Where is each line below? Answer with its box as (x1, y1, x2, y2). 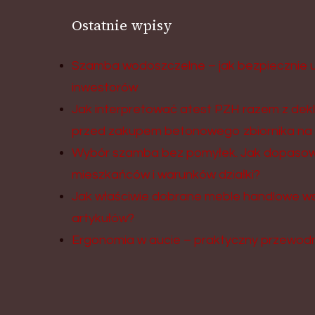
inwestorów (72, 81, 138, 94)
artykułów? (72, 212, 134, 225)
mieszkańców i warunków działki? (72, 168, 260, 181)
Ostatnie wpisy (72, 15, 172, 35)
